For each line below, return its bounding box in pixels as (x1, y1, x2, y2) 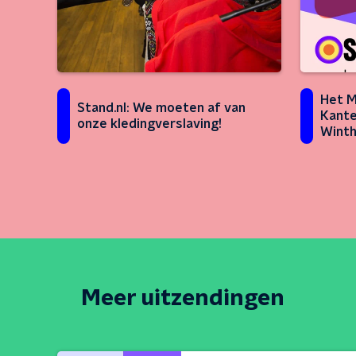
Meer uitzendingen (81, 288, 284, 311)
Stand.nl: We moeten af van (77, 102, 246, 114)
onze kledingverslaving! (77, 118, 222, 130)
